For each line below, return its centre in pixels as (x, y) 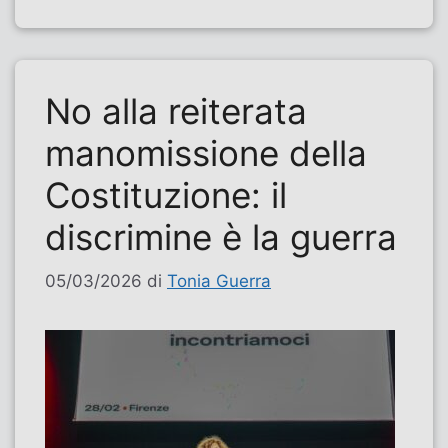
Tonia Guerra (219, 281)
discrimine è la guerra (221, 236)
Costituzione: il (166, 194)
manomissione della (206, 152)
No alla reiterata (176, 110)
